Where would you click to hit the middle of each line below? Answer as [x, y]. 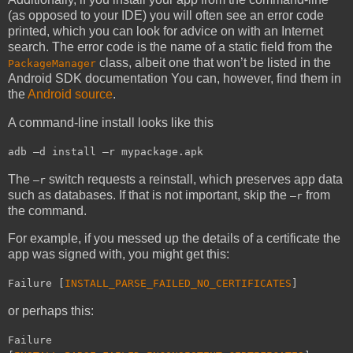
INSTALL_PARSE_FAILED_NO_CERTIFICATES [178, 284]
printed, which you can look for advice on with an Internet [165, 32]
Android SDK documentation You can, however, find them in [175, 79]
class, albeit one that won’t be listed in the [214, 63]
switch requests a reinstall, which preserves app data [194, 179]
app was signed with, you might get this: [119, 255]
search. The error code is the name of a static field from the [170, 47]
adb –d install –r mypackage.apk [106, 151]
